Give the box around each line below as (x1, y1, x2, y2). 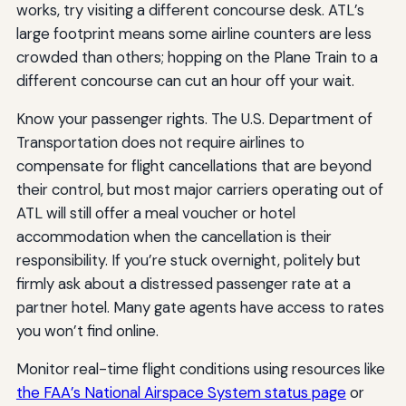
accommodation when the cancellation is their (15, 226, 332, 246)
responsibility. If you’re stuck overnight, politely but (15, 249, 361, 270)
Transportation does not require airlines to (15, 131, 304, 152)
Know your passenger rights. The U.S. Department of (15, 108, 372, 129)
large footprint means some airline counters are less (15, 23, 372, 43)
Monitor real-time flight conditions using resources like (15, 358, 385, 379)
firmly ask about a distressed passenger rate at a (15, 273, 351, 294)
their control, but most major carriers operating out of (15, 179, 383, 199)
